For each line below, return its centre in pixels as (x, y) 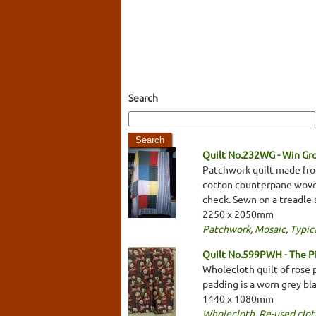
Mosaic (270, 228)
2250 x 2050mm (238, 213)
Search (143, 97)
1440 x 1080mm (238, 298)
